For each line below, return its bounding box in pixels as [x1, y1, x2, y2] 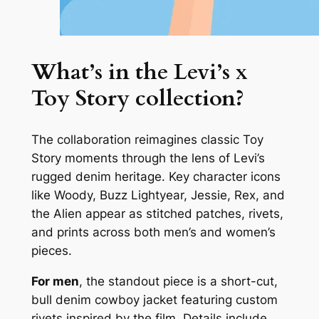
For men [31, 273, 79, 288]
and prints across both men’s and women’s [31, 224, 276, 239]
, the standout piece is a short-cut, [78, 273, 278, 288]
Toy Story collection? [31, 83, 244, 113]
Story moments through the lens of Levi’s [31, 150, 265, 165]
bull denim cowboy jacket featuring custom [31, 292, 278, 307]
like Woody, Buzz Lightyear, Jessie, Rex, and [31, 187, 285, 202]
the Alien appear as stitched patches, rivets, [31, 206, 283, 221]
